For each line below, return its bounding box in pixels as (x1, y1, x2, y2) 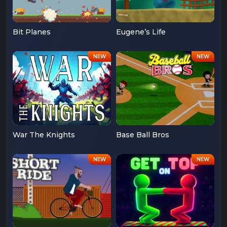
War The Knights (13, 130, 75, 139)
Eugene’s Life (116, 27, 166, 36)
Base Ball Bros (116, 130, 169, 139)
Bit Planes (13, 27, 51, 36)
